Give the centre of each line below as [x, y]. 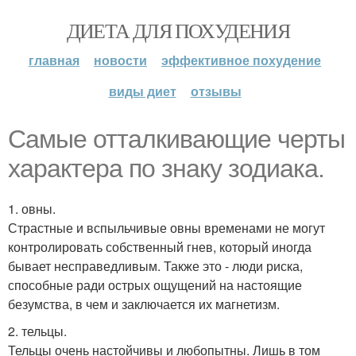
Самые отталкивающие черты [176, 139]
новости [120, 60]
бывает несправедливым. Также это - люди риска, [155, 266]
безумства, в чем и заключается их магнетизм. [144, 304]
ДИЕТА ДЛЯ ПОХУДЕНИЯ [178, 30]
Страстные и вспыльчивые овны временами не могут [166, 228]
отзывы [216, 91]
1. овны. [32, 209]
